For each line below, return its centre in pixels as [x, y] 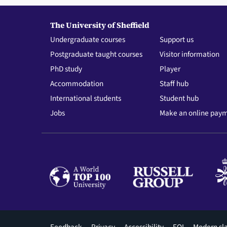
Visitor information [190, 54]
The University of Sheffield [100, 25]
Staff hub [174, 84]
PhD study [66, 69]
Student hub [179, 99]
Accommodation [77, 84]
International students [85, 99]
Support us [177, 40]
